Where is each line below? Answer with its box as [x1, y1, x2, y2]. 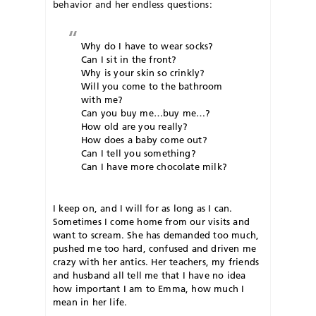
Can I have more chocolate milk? [81, 160, 228, 172]
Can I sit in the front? [81, 53, 177, 65]
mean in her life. [53, 296, 128, 308]
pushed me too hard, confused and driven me [53, 242, 257, 254]
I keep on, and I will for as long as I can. [53, 202, 233, 214]
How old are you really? [81, 120, 188, 132]
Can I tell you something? [81, 147, 196, 159]
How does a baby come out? [81, 133, 207, 145]
